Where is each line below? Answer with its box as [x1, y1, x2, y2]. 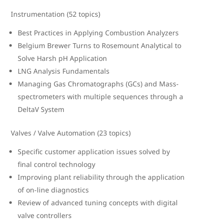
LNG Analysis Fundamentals [18, 66, 110, 76]
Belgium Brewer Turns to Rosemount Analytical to [18, 41, 182, 50]
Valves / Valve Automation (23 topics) [11, 128, 131, 137]
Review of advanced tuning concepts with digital [18, 198, 178, 207]
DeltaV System [18, 105, 65, 114]
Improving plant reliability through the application [18, 172, 185, 182]
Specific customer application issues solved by [18, 147, 170, 156]
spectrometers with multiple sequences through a [18, 92, 184, 101]
